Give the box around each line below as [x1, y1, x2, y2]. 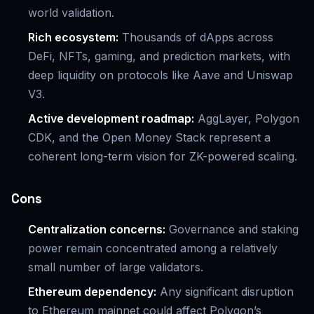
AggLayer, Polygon [194, 111, 299, 126]
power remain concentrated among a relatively [28, 241, 278, 256]
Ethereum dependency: [28, 285, 156, 299]
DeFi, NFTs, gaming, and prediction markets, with [28, 49, 290, 64]
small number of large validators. [28, 260, 203, 275]
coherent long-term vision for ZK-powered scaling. [28, 149, 297, 164]
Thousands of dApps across [118, 30, 273, 45]
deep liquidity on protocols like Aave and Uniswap [28, 68, 293, 83]
